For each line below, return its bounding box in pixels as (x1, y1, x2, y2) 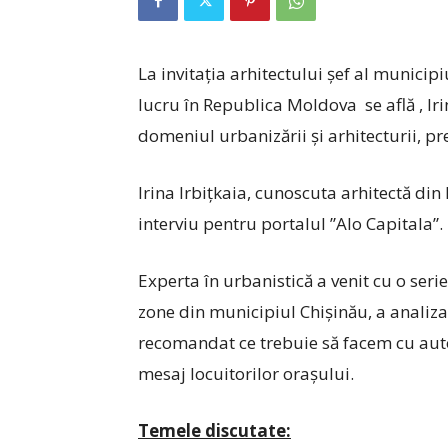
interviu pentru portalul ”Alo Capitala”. (138, 212, 443, 235)
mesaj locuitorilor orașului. (138, 362, 354, 385)
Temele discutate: (138, 419, 291, 442)
